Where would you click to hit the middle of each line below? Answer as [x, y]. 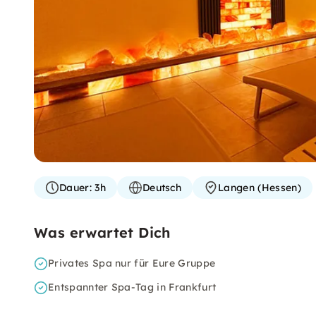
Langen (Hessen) [260, 188]
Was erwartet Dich [102, 232]
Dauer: [75, 188]
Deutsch [162, 188]
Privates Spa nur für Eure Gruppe [132, 263]
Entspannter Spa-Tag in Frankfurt [132, 287]
